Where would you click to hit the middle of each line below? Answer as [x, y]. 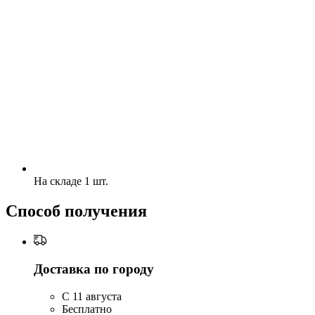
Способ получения [76, 211]
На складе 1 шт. [71, 181]
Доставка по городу [94, 269]
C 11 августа [92, 296]
